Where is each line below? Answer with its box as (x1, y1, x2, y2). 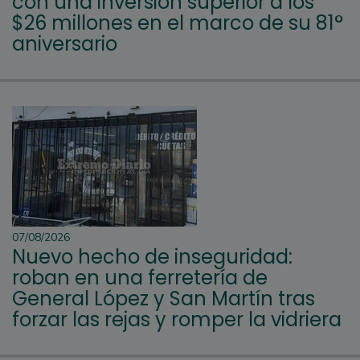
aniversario (12, 30, 117, 57)
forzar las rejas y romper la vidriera (12, 305, 342, 333)
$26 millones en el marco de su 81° (12, 9, 343, 36)
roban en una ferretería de (12, 264, 268, 291)
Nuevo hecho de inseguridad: (12, 243, 292, 270)
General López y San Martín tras (12, 284, 315, 312)
